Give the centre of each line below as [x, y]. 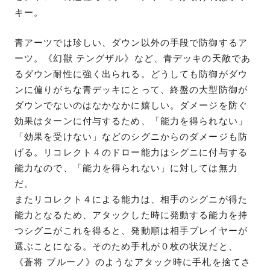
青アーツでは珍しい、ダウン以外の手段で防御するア [131, 42]
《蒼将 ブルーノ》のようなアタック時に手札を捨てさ [133, 262]
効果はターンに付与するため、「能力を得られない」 [131, 121]
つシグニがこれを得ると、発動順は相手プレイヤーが [131, 231]
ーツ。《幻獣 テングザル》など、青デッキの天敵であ [133, 58]
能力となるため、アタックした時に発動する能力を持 [131, 215]
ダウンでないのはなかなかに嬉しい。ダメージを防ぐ [131, 105]
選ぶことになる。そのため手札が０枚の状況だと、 [126, 246]
